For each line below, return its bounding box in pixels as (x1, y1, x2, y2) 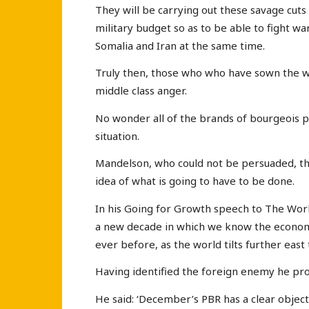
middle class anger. (95, 83, 187, 98)
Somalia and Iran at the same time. (95, 38, 265, 52)
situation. (95, 128, 139, 143)
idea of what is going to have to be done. (95, 174, 295, 188)
